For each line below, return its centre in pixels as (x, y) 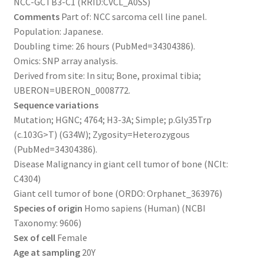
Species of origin (48, 208)
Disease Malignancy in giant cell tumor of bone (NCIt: (121, 164)
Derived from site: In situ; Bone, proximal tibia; (107, 75)
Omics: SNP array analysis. (65, 60)
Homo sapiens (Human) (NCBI (144, 208)
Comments (36, 16)
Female (71, 237)
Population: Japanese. (58, 31)
